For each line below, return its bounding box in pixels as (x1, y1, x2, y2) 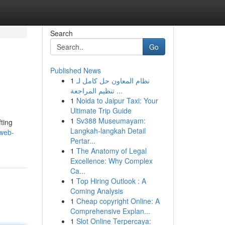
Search (50, 28, 73, 38)
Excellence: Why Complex (70, 156, 153, 166)
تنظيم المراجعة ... (114, 85, 123, 95)
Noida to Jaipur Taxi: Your (76, 95, 158, 105)
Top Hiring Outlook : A (76, 176, 146, 186)
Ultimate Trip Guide (70, 105, 132, 116)
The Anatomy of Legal (76, 146, 147, 156)
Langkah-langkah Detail (70, 126, 146, 136)
